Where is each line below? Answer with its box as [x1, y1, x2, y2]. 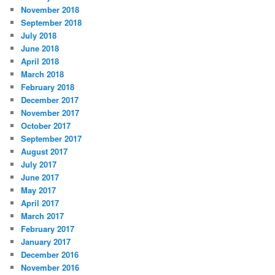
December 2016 [21, 249, 79, 261]
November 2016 [21, 261, 80, 274]
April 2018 [21, 55, 60, 68]
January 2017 [21, 236, 71, 248]
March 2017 [21, 210, 64, 222]
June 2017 [21, 171, 60, 184]
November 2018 [21, 4, 80, 16]
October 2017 [21, 120, 71, 132]
